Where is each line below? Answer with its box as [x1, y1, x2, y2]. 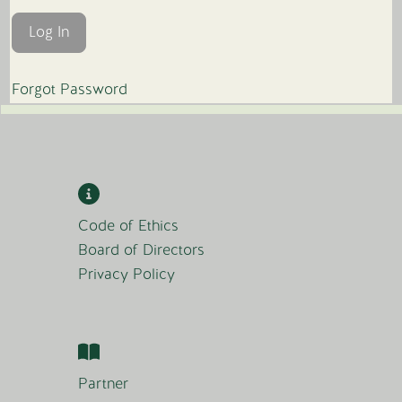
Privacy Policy [77, 264, 175, 284]
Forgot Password [11, 79, 127, 99]
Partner [77, 374, 128, 394]
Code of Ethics [77, 215, 179, 235]
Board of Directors [77, 240, 205, 259]
